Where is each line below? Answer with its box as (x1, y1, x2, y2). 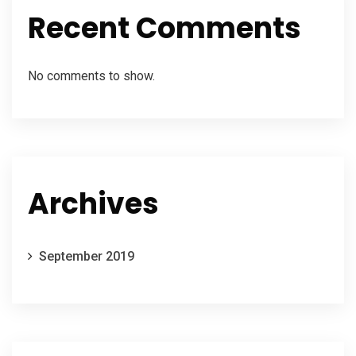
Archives (28, 183, 159, 224)
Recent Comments (28, 7, 301, 48)
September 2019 (39, 248, 134, 264)
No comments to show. (28, 68, 155, 83)
